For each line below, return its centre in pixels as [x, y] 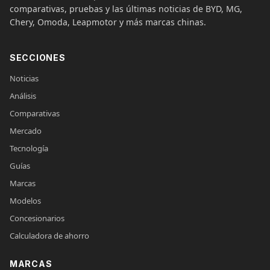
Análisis [23, 96]
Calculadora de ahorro [49, 236]
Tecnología [29, 149]
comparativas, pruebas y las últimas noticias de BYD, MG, [126, 9]
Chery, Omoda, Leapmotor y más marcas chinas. [108, 22]
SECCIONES [38, 58]
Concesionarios [37, 218]
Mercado [26, 131]
